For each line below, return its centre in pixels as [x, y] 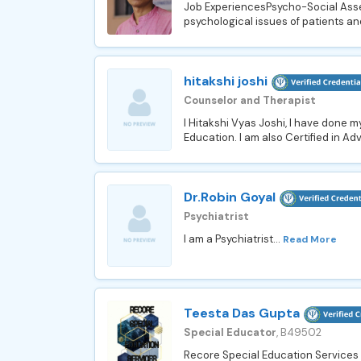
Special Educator [230, 332]
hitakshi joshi [226, 81]
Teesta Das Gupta [242, 313]
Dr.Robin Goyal [230, 197]
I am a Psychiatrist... [233, 239]
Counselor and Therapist [250, 100]
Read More [310, 239]
